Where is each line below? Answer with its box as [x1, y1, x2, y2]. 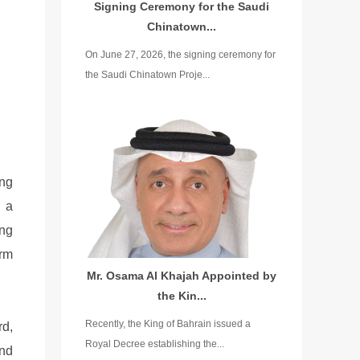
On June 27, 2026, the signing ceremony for [85, 48, 276, 60]
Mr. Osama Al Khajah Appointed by [87, 269, 276, 283]
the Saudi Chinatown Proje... [85, 68, 210, 80]
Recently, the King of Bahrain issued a [85, 318, 251, 330]
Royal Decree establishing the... [85, 338, 224, 350]
